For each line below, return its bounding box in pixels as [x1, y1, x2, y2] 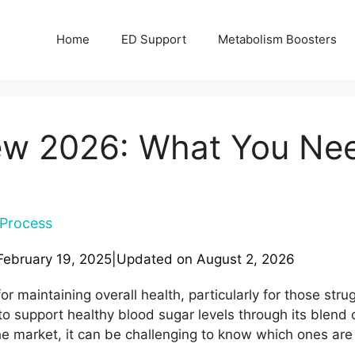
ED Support [121, 32, 186, 48]
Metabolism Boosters [218, 32, 337, 48]
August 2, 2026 [197, 250, 295, 267]
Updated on [116, 250, 197, 267]
